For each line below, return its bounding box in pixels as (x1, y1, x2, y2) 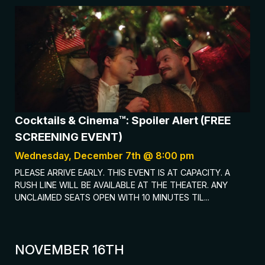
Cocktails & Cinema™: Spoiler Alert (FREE (15, 114, 231, 128)
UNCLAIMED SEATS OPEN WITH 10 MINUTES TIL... (15, 192, 209, 203)
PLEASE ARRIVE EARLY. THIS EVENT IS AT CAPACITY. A (15, 167, 230, 178)
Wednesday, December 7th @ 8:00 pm (15, 150, 194, 162)
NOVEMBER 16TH (15, 241, 124, 258)
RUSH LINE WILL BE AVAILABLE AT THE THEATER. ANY (15, 180, 228, 190)
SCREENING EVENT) (15, 130, 122, 144)
